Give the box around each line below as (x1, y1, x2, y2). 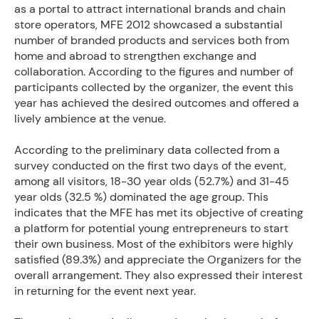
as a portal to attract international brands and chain (14, 1, 286, 16)
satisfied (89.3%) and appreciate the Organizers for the (14, 252, 301, 267)
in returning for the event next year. (14, 283, 196, 298)
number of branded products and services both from (14, 33, 289, 48)
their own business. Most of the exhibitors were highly (14, 236, 293, 251)
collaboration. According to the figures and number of (14, 64, 293, 79)
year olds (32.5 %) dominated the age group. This (14, 189, 268, 204)
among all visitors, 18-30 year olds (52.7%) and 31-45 (14, 174, 289, 189)
